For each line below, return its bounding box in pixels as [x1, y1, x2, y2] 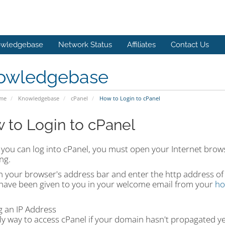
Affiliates [127, 40, 156, 49]
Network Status [58, 40, 112, 49]
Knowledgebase [18, 94, 59, 102]
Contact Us [171, 40, 209, 49]
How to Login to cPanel [97, 94, 160, 102]
